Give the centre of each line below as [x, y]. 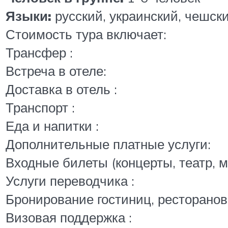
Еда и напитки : [52, 126]
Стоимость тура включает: [86, 34]
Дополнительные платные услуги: [108, 144]
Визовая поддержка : [69, 218]
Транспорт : [40, 108]
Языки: [30, 16]
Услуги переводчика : [70, 181]
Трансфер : [39, 53]
